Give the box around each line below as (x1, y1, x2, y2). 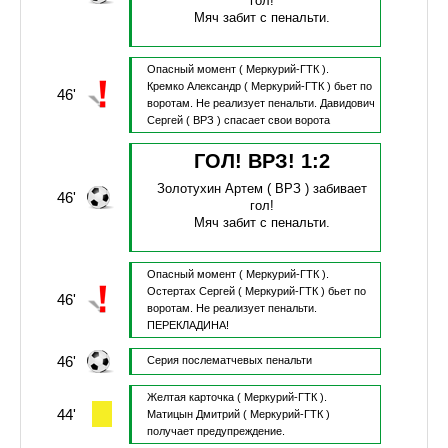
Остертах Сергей (146, 285, 235, 298)
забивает (312, 181, 367, 197)
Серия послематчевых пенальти (146, 354, 312, 367)
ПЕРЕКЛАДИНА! (146, 319, 229, 332)
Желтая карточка (146, 391, 234, 404)
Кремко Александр (146, 80, 241, 93)
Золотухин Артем (156, 181, 263, 197)
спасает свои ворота (223, 114, 330, 127)
